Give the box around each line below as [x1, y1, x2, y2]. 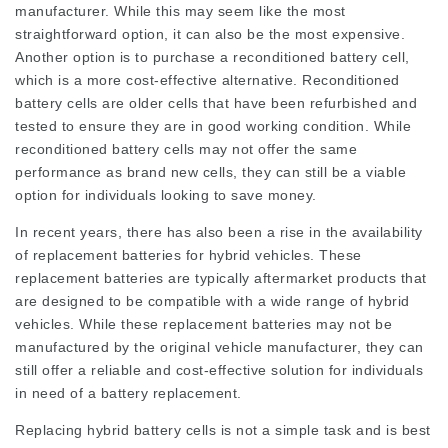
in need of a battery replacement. [15, 384, 242, 401]
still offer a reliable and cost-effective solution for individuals [15, 361, 423, 378]
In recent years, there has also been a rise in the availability [15, 223, 423, 240]
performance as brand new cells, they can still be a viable [15, 163, 406, 180]
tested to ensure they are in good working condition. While [15, 117, 411, 134]
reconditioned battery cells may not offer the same [15, 140, 357, 157]
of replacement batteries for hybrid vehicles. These [15, 246, 362, 263]
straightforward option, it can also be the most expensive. [15, 25, 405, 42]
